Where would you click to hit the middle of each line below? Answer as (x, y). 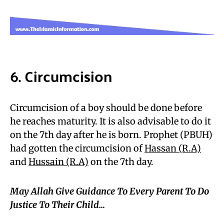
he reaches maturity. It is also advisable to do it (110, 121)
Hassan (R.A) (173, 148)
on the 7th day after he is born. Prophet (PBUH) (111, 134)
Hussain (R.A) (58, 161)
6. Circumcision (61, 75)
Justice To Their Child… (57, 204)
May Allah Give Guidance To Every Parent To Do (109, 191)
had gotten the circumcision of (77, 148)
